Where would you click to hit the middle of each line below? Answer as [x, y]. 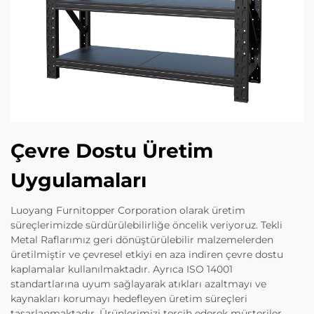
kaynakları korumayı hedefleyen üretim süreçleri [129, 299]
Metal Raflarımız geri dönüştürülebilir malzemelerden [142, 240]
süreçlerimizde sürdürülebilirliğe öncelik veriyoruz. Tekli [146, 225]
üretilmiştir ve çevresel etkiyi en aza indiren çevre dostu [147, 255]
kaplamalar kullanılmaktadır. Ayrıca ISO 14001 [122, 269]
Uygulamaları [78, 180]
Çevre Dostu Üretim [112, 151]
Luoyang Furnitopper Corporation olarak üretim [128, 211]
